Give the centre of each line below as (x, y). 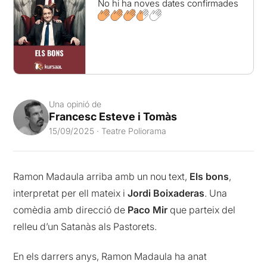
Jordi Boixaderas (166, 193)
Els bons (209, 176)
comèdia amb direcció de (71, 209)
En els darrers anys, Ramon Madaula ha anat (110, 257)
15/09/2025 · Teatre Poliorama (108, 131)
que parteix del (202, 209)
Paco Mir (148, 209)
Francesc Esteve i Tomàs (113, 116)
